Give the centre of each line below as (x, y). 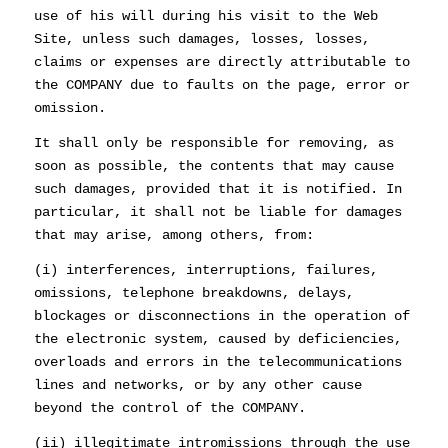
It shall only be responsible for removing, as (213, 142)
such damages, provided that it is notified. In (217, 188)
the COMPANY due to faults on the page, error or (221, 84)
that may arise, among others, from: (173, 234)
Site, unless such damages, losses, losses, (201, 38)
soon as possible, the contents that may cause (213, 165)
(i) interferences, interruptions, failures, (205, 269)
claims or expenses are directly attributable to (221, 61)
